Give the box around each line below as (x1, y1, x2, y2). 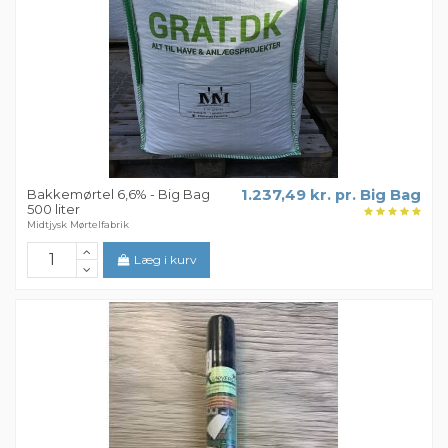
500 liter (27, 200, 81, 217)
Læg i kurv (134, 252, 198, 268)
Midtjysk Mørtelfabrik (27, 219, 130, 231)
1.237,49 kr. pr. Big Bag (240, 185, 421, 204)
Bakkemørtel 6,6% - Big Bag (27, 185, 211, 202)
